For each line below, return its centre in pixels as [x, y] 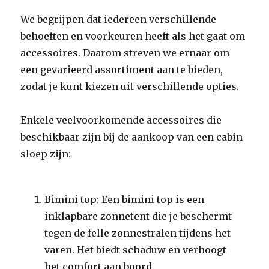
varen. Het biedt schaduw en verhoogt [136, 250]
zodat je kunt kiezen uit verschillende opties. [130, 86]
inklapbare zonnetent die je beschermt [138, 216]
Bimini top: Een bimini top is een [125, 199]
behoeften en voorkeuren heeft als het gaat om [133, 36]
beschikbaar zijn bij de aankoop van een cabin [132, 137]
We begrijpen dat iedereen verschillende [119, 19]
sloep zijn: [46, 154]
